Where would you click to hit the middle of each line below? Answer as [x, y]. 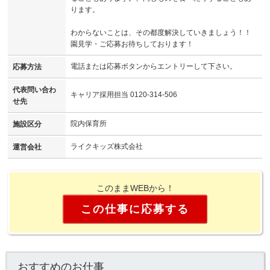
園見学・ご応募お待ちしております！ [132, 44]
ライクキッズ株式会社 [107, 147]
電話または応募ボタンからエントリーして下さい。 [154, 67]
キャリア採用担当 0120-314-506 [124, 95]
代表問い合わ [34, 90]
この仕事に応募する [135, 209]
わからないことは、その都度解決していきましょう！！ [161, 33]
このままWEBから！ [135, 188]
